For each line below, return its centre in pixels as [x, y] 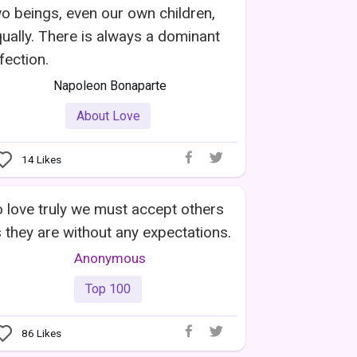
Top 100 [108, 289]
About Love [108, 116]
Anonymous [110, 259]
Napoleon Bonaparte [110, 85]
